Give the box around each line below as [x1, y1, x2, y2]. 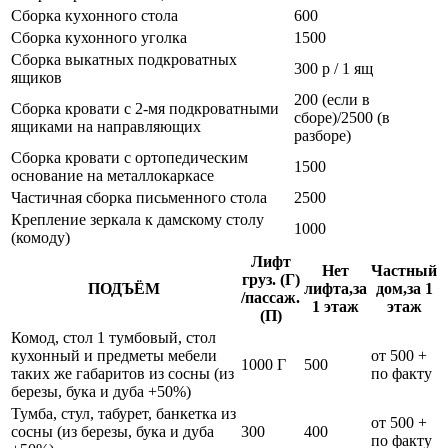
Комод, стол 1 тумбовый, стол [11, 328, 216, 346]
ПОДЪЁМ [88, 279, 160, 297]
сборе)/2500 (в [294, 108, 390, 126]
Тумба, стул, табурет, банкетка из [11, 404, 236, 422]
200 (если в [294, 90, 370, 108]
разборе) [294, 126, 351, 144]
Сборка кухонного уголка [11, 28, 187, 46]
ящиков [11, 68, 62, 86]
